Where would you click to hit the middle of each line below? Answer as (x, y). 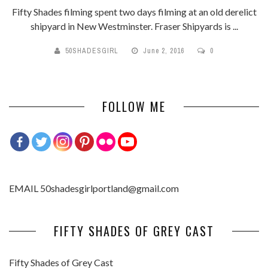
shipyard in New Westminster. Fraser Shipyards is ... (134, 26)
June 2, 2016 (165, 51)
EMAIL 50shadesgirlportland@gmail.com (94, 188)
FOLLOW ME (134, 107)
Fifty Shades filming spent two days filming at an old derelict (134, 12)
